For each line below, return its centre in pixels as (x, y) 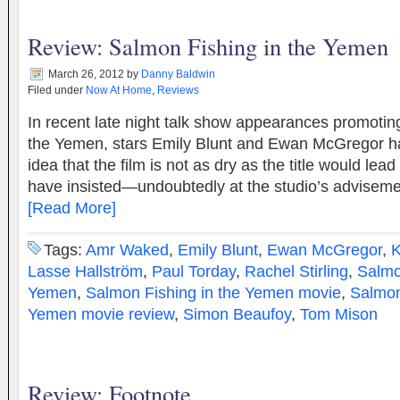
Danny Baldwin (178, 74)
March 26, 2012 (86, 74)
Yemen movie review (101, 314)
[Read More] (72, 208)
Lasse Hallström (85, 271)
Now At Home (119, 90)
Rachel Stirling (296, 271)
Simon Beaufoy (237, 314)
